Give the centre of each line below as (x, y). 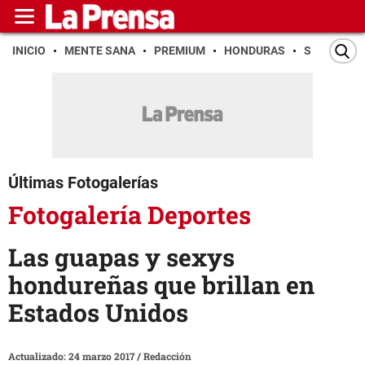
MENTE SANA (100, 51)
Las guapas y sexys (121, 257)
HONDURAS (255, 51)
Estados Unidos (98, 313)
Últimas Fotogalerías (83, 182)
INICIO (29, 51)
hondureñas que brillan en (161, 285)
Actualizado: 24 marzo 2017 (73, 356)
